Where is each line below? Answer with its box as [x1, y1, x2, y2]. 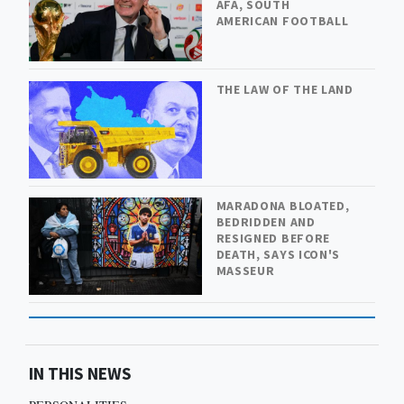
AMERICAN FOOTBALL [216, 13, 349, 30]
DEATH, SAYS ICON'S [216, 246, 341, 263]
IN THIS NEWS [28, 362, 132, 384]
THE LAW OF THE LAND [216, 80, 353, 97]
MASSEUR [216, 262, 275, 280]
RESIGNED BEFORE [216, 230, 331, 247]
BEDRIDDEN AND [216, 214, 316, 231]
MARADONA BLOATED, [216, 197, 350, 215]
